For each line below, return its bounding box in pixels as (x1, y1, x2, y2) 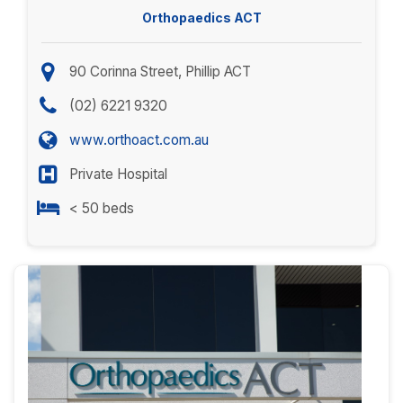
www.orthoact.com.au (68, 131, 209, 148)
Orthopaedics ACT (141, 10, 262, 25)
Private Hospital (68, 166, 167, 183)
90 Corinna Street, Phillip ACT (68, 63, 251, 80)
